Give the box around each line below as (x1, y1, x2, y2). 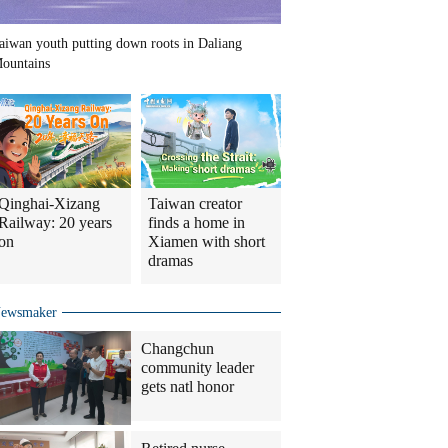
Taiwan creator (148, 195, 242, 213)
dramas (148, 252, 193, 270)
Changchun (141, 340, 214, 358)
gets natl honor (141, 378, 234, 396)
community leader (141, 359, 254, 377)
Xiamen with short (148, 233, 265, 251)
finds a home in (148, 214, 245, 232)
